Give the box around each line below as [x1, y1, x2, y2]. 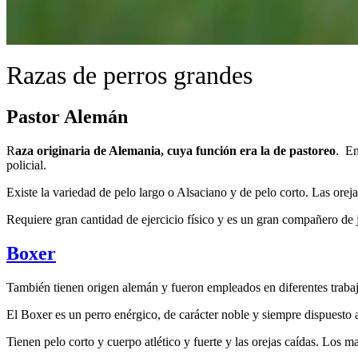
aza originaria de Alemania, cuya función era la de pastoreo [15, 143, 336, 157]
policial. [6, 157, 46, 172]
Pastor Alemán [6, 105, 128, 127]
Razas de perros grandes [6, 61, 253, 89]
